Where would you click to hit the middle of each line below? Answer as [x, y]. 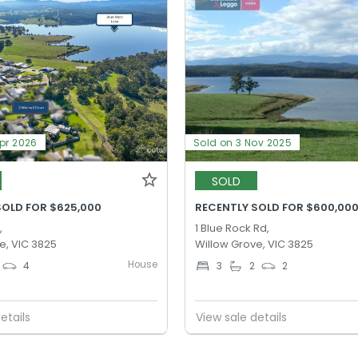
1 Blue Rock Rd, [233, 229]
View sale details [242, 317]
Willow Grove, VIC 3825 [255, 245]
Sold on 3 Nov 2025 [243, 143]
